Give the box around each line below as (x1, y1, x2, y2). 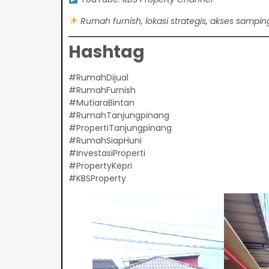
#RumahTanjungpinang (68, 109, 169, 121)
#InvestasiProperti (68, 147, 145, 159)
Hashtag (68, 40, 145, 64)
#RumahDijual (68, 71, 128, 83)
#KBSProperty (68, 172, 126, 184)
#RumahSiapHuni (68, 134, 142, 147)
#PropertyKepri (68, 159, 132, 172)
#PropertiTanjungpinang (68, 121, 172, 134)
